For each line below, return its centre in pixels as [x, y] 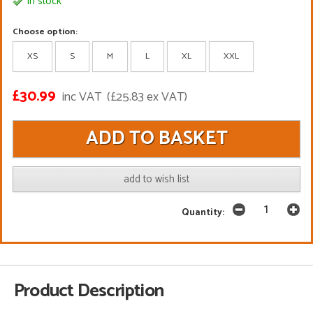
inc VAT [82, 97]
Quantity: [203, 212]
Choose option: [45, 32]
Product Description [89, 291]
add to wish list [156, 179]
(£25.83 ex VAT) [147, 97]
